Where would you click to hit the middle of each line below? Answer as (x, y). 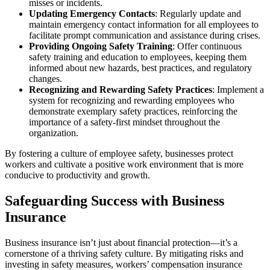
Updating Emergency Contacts (92, 14)
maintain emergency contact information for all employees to (144, 25)
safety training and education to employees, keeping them (138, 57)
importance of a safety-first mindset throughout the (124, 122)
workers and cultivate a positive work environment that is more (124, 165)
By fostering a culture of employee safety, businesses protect (119, 154)
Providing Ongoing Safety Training (101, 46)
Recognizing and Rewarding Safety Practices (121, 90)
